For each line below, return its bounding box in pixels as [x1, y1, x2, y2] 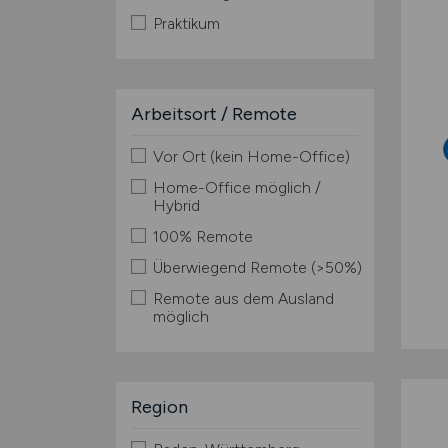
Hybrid [152, 196, 200, 215]
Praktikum [152, 14, 220, 33]
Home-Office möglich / [152, 178, 321, 197]
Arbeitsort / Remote [130, 103, 297, 125]
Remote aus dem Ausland [152, 289, 334, 308]
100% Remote [152, 227, 253, 246]
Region [130, 396, 188, 418]
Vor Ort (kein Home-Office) [152, 147, 350, 166]
